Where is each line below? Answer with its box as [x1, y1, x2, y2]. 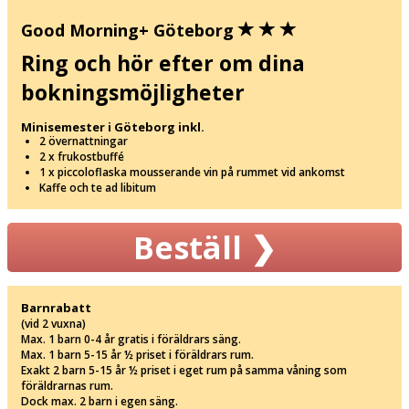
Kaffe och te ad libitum [39, 179, 156, 195]
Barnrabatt [21, 299, 91, 316]
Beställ [133, 225, 250, 268]
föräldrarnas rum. [21, 377, 113, 393]
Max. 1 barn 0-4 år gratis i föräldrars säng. [21, 330, 241, 347]
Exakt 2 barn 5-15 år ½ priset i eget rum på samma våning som [21, 362, 347, 378]
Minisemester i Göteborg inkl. [21, 118, 204, 135]
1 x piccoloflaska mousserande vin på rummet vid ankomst [39, 163, 345, 180]
